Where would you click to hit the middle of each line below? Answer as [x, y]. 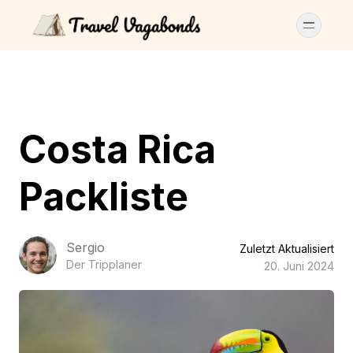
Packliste [104, 197]
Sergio [85, 247]
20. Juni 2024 [299, 266]
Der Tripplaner [104, 264]
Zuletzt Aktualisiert [287, 249]
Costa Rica [117, 149]
